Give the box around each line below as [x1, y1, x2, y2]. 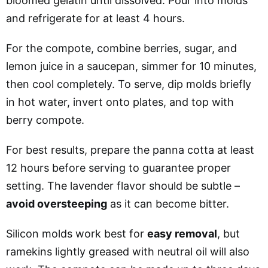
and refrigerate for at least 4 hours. [6, 11, 185, 25]
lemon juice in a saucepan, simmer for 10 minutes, [6, 59, 257, 72]
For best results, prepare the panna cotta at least [6, 143, 254, 156]
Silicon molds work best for [6, 227, 147, 240]
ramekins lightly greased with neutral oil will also [6, 245, 249, 258]
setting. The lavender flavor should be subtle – [6, 179, 240, 192]
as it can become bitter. [107, 197, 229, 210]
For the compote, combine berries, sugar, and [6, 41, 237, 54]
